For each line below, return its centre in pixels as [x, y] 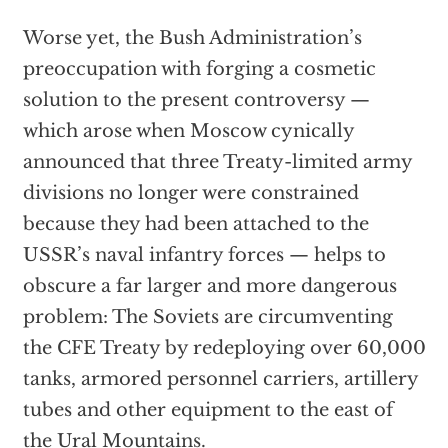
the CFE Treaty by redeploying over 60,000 [224, 348]
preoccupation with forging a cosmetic [199, 69]
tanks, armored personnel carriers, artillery [220, 379]
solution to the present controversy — [196, 100]
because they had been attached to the [195, 224]
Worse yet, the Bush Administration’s [192, 38]
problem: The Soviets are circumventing [207, 317]
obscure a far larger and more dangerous [209, 286]
